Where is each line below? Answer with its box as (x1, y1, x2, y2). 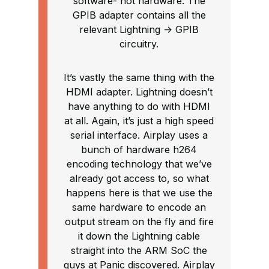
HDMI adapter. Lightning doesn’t (65, 86, 213, 98)
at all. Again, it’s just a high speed (64, 115, 214, 127)
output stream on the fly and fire (64, 216, 214, 228)
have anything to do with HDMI (68, 100, 210, 113)
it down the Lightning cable (78, 230, 200, 243)
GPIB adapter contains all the (72, 9, 206, 22)
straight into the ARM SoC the (71, 244, 207, 257)
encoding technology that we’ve (66, 158, 212, 171)
